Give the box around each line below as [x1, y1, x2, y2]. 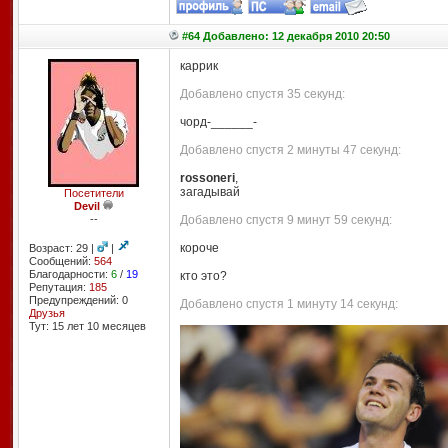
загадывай [179, 185, 240, 199]
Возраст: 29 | [28, 242, 97, 254]
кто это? [179, 269, 227, 283]
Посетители [63, 187, 124, 199]
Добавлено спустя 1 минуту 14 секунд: [179, 297, 398, 311]
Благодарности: [28, 268, 111, 280]
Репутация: [28, 281, 89, 293]
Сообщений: [28, 255, 94, 267]
